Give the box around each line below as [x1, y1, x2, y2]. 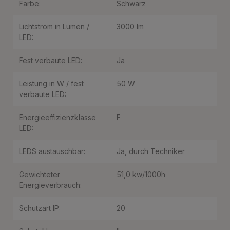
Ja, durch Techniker [117, 147, 185, 156]
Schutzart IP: [19, 204, 61, 213]
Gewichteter [19, 170, 60, 179]
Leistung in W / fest [19, 79, 84, 88]
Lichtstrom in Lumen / [19, 22, 89, 31]
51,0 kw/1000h [117, 170, 165, 179]
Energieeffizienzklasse [19, 113, 96, 122]
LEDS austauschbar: [19, 147, 85, 156]
